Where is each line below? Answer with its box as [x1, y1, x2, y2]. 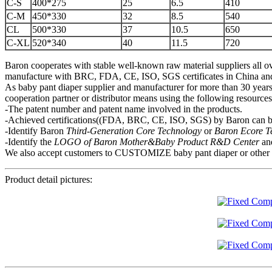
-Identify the [5, 136, 54, 147]
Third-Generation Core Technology [66, 125, 202, 136]
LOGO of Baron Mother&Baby [54, 136, 177, 147]
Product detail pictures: [5, 174, 92, 185]
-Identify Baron [5, 125, 66, 136]
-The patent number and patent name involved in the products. [5, 103, 242, 114]
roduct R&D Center [183, 136, 259, 147]
